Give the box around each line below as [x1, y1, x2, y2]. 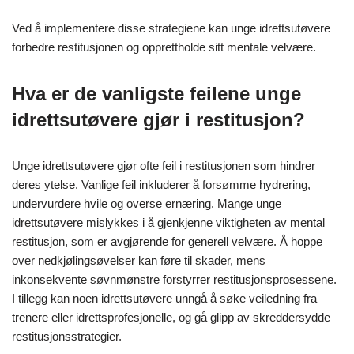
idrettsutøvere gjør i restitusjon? [12, 109, 305, 131]
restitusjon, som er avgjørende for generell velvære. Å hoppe [12, 235, 322, 249]
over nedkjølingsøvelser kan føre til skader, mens [12, 254, 265, 268]
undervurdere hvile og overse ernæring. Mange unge [12, 197, 281, 211]
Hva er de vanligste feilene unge [12, 83, 301, 105]
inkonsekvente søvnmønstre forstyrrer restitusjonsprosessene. [12, 273, 337, 287]
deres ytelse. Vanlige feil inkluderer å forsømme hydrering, [12, 178, 311, 192]
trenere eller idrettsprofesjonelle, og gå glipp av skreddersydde [12, 311, 330, 325]
